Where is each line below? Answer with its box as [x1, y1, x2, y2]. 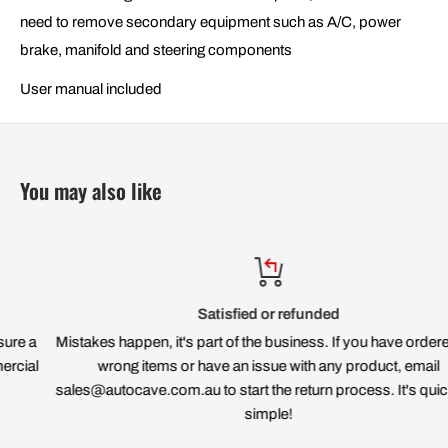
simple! [205, 405, 254, 422]
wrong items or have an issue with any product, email [58, 357, 401, 374]
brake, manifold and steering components [20, 42, 292, 59]
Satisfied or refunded [158, 305, 301, 322]
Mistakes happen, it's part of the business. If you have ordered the [16, 333, 443, 350]
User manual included [20, 80, 162, 97]
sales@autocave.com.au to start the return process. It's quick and [16, 381, 444, 398]
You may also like [20, 174, 162, 206]
